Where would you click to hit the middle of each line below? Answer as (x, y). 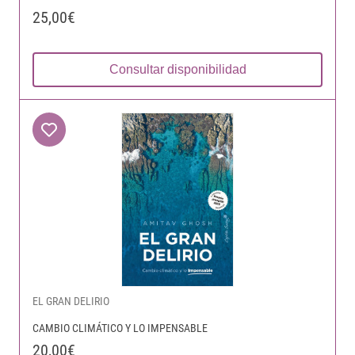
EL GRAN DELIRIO (71, 301)
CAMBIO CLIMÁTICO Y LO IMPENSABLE (120, 328)
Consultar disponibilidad (177, 69)
